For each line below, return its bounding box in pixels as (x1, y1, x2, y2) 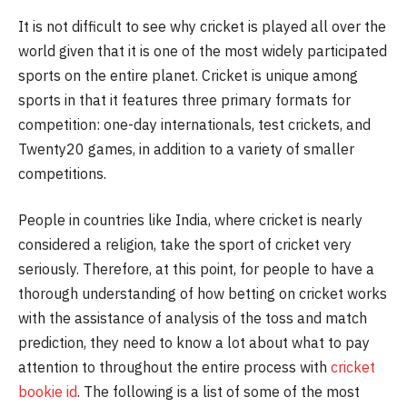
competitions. (18, 164, 106, 183)
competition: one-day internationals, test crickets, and (18, 114, 371, 134)
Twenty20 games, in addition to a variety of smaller (18, 139, 354, 158)
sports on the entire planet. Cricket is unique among (18, 65, 358, 84)
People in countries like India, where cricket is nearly (18, 211, 362, 230)
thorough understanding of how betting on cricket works (18, 284, 387, 303)
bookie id (18, 382, 77, 402)
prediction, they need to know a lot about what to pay (18, 333, 370, 352)
